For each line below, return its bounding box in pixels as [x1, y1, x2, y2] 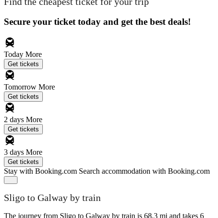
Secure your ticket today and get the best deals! [4, 16, 191, 27]
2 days [4, 115, 26, 124]
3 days [4, 147, 26, 156]
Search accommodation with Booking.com [79, 166, 210, 175]
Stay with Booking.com [4, 166, 77, 175]
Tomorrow [4, 82, 38, 91]
